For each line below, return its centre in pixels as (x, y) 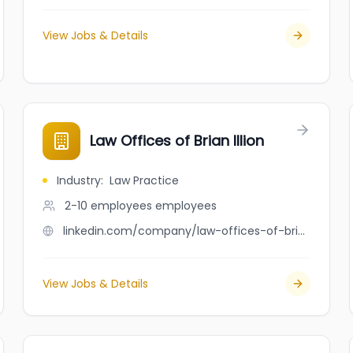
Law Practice (145, 180)
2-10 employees (109, 206)
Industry (79, 180)
